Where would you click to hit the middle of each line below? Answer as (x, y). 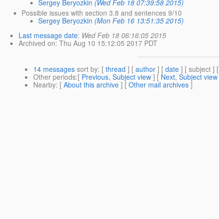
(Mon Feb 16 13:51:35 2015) (139, 20)
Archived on (37, 43)
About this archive (91, 84)
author (145, 69)
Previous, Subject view (116, 77)
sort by (86, 69)
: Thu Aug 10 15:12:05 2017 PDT (106, 43)
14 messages (54, 69)
